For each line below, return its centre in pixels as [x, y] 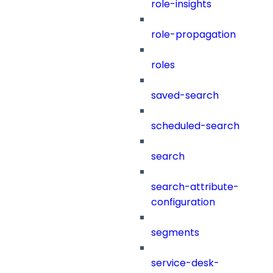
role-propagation [193, 35]
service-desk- [185, 263]
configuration [183, 202]
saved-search [185, 96]
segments [175, 233]
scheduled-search [195, 126]
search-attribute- [195, 187]
